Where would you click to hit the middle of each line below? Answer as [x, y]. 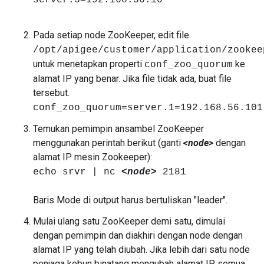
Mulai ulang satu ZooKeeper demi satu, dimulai [129, 221]
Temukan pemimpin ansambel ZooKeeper [118, 129]
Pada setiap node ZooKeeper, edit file [111, 35]
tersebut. [51, 93]
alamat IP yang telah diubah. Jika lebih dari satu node [141, 250]
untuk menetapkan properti [89, 64]
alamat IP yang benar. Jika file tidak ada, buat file [132, 79]
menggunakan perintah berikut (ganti [108, 143]
